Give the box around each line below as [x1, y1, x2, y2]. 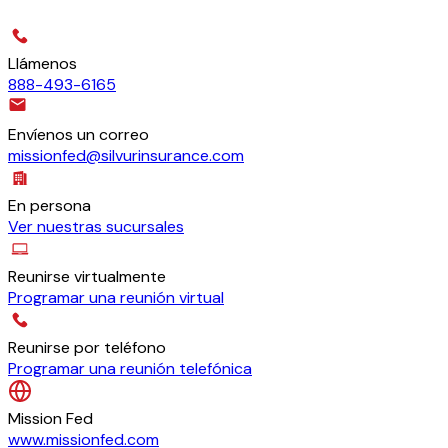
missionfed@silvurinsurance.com [8, 145, 244, 167]
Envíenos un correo [8, 124, 149, 146]
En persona [8, 195, 91, 217]
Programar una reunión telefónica [8, 358, 252, 380]
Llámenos [8, 53, 77, 75]
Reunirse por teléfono [8, 337, 166, 359]
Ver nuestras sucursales [8, 216, 184, 238]
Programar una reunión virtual [8, 287, 224, 309]
